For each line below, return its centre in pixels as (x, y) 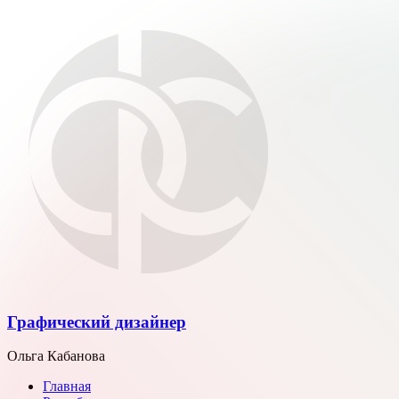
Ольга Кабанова (56, 356)
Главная (67, 387)
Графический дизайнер (97, 322)
